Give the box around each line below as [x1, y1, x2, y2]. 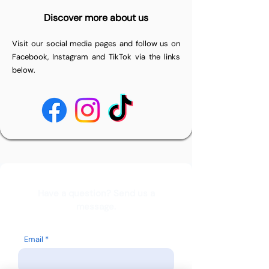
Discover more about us [44, 11, 148, 24]
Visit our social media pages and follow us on [12, 38, 180, 49]
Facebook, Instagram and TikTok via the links [12, 52, 180, 62]
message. [76, 201, 116, 213]
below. [12, 65, 35, 75]
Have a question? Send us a [37, 187, 155, 199]
